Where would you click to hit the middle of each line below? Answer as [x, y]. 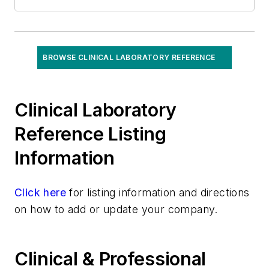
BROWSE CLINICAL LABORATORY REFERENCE [129, 57]
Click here [40, 192]
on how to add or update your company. [116, 209]
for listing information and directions [158, 192]
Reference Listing [90, 134]
